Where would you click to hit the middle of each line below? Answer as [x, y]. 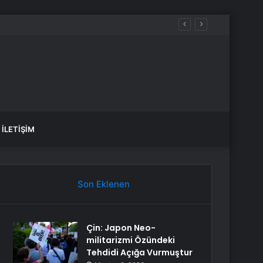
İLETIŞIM [18, 129]
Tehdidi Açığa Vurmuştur [140, 252]
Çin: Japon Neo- [121, 228]
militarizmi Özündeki [131, 240]
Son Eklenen [103, 184]
